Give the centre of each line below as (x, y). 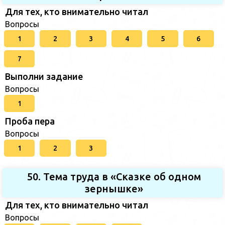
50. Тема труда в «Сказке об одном (114, 176)
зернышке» (114, 188)
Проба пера (30, 121)
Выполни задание (44, 76)
